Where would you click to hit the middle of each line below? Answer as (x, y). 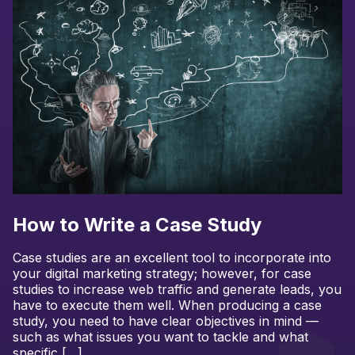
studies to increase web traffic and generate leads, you (177, 290)
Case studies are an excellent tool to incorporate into (172, 258)
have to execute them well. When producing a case (167, 305)
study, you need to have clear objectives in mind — (166, 321)
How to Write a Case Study (137, 224)
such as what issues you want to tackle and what (160, 337)
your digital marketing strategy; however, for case (162, 274)
